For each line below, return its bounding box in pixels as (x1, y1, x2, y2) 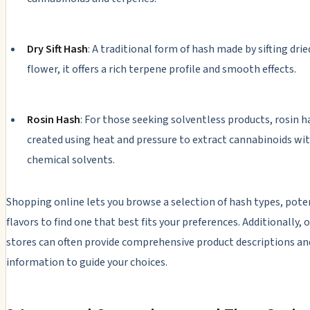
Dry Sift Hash (26, 41, 88, 57)
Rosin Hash (26, 111, 80, 127)
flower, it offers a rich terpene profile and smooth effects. (26, 61, 296, 77)
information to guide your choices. (6, 254, 167, 270)
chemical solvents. (26, 152, 115, 167)
